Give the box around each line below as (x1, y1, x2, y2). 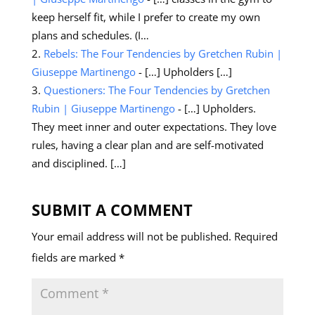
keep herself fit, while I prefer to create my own (31, 9, 260, 24)
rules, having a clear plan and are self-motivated (31, 137, 264, 152)
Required (233, 229, 278, 243)
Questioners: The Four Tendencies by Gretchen (43, 82, 270, 97)
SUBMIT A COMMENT (31, 198, 193, 220)
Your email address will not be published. (31, 229, 231, 243)
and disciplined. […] (31, 155, 126, 170)
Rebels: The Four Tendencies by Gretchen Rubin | (43, 46, 282, 60)
